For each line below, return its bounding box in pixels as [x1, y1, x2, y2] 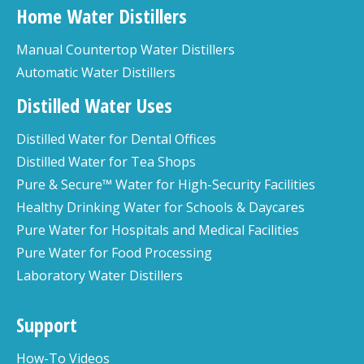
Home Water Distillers [16, 2, 187, 29]
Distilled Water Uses [16, 92, 172, 119]
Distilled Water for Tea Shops [16, 153, 196, 171]
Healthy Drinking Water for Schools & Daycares [16, 198, 305, 216]
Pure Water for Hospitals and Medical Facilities [16, 221, 299, 239]
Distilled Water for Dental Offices [16, 130, 216, 148]
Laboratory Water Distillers [16, 266, 183, 284]
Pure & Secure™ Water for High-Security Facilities [16, 175, 315, 193]
